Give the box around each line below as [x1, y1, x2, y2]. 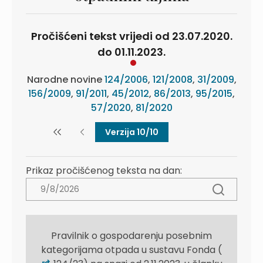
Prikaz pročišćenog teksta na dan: [26, 164, 182, 177]
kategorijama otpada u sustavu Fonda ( [41, 243, 222, 257]
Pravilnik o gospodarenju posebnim [51, 229, 212, 242]
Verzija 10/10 [104, 126, 159, 138]
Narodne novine [26, 73, 104, 86]
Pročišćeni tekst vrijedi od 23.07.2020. [31, 29, 232, 43]
